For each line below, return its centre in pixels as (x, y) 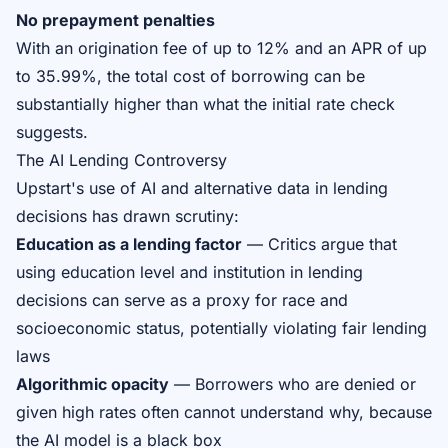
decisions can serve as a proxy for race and (182, 300)
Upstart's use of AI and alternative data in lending (202, 188)
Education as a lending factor (129, 244)
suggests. (52, 132)
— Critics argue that (319, 244)
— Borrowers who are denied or (292, 384)
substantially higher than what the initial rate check (205, 104)
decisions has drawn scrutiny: (127, 216)
